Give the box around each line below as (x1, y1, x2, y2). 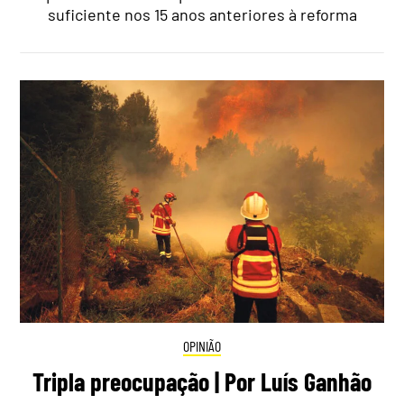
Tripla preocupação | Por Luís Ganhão (32, 365, 372, 397)
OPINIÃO (183, 337, 221, 355)
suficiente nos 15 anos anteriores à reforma (47, 5, 357, 25)
